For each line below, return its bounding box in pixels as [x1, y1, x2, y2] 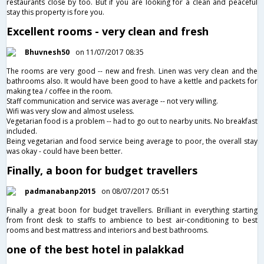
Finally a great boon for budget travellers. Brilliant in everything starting [6, 204, 258, 215]
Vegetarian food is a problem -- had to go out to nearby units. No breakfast [6, 115, 258, 126]
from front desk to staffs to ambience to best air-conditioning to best [6, 214, 258, 225]
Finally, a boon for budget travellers [6, 163, 197, 177]
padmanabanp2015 [25, 186, 95, 196]
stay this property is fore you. [6, 6, 104, 17]
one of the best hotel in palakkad [6, 242, 184, 256]
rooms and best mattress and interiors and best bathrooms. [6, 225, 209, 235]
